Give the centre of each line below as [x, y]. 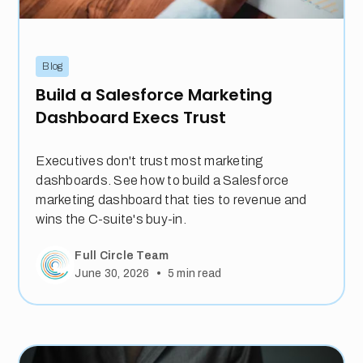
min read [198, 274]
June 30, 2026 [112, 274]
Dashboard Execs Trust [131, 118]
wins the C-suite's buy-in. [111, 220]
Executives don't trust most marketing [150, 161]
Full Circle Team [122, 255]
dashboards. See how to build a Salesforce [162, 181]
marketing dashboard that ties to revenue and [171, 200]
